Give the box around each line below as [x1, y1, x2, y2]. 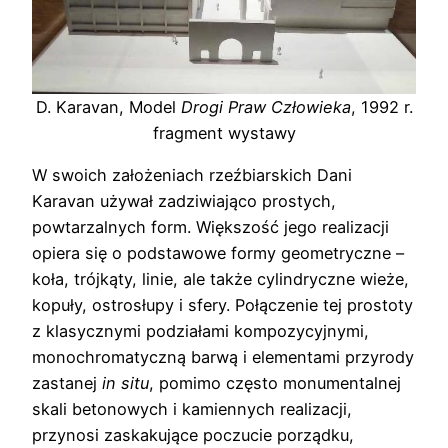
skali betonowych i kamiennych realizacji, [32, 399, 352, 420]
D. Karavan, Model [35, 96, 181, 117]
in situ [102, 373, 149, 394]
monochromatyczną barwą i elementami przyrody [32, 347, 414, 368]
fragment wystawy [152, 122, 296, 143]
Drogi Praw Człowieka [180, 96, 351, 117]
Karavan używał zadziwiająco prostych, [32, 191, 336, 212]
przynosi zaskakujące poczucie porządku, [32, 425, 354, 446]
